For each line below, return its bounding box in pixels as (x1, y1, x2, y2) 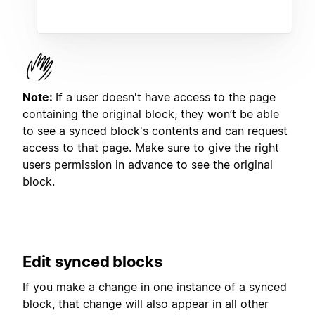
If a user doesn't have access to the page (56, 89, 276, 104)
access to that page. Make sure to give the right (22, 140, 279, 155)
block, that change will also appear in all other (22, 297, 269, 311)
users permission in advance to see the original (22, 157, 273, 172)
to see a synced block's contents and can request (22, 123, 288, 138)
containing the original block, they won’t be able (22, 106, 279, 121)
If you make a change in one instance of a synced (22, 280, 287, 295)
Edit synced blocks (22, 252, 162, 271)
